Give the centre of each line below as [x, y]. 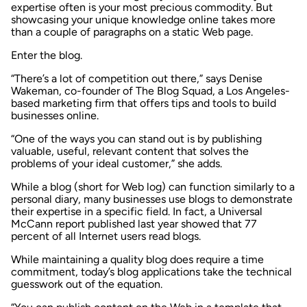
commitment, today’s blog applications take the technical [151, 271]
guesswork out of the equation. [87, 284]
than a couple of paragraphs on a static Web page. [132, 32]
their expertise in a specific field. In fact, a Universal [137, 211]
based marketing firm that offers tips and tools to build [144, 103]
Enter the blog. [47, 55]
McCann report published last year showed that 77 [134, 223]
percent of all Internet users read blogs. [106, 236]
